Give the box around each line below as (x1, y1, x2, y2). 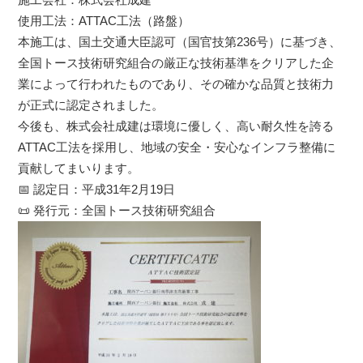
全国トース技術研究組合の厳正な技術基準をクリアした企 (18, 56, 335, 70)
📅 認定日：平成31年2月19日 (18, 182, 176, 196)
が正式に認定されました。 (18, 98, 164, 112)
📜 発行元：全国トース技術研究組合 (18, 203, 216, 217)
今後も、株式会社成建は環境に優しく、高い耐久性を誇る (18, 119, 335, 133)
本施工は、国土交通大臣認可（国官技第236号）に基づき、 (18, 35, 342, 49)
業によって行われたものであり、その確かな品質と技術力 (18, 77, 335, 91)
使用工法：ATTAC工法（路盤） (18, 14, 190, 28)
